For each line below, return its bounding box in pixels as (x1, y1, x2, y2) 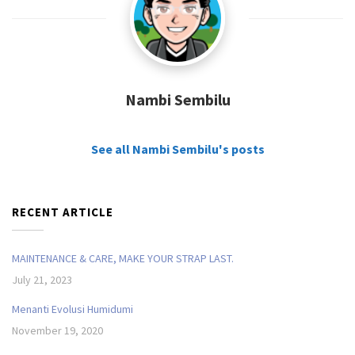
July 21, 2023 (12, 273, 72, 288)
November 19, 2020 (12, 323, 103, 338)
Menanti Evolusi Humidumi (12, 302, 133, 317)
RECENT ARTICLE (12, 204, 113, 220)
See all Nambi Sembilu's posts (90, 141, 265, 158)
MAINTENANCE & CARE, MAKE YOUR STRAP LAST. (12, 251, 234, 266)
